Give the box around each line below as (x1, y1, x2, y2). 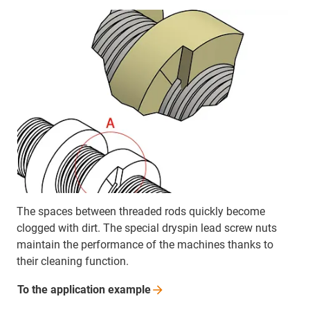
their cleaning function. (17, 255, 129, 268)
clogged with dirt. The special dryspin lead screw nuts (17, 221, 277, 235)
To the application (17, 283, 108, 297)
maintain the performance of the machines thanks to (17, 238, 273, 252)
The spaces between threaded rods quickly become (17, 205, 265, 219)
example (108, 283, 151, 297)
